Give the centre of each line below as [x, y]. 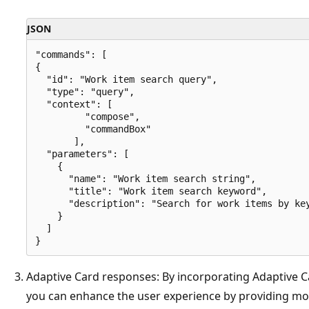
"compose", [93, 116]
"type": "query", [88, 91]
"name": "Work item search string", [148, 178]
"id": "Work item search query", [129, 79]
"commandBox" [99, 129]
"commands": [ [71, 54]
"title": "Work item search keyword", [154, 191]
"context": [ [79, 104]
